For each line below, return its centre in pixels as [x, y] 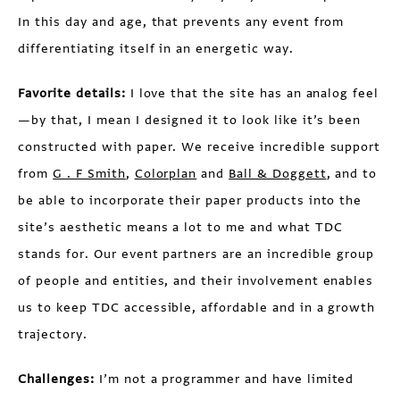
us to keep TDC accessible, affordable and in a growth [197, 307]
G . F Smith [89, 173]
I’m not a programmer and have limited [224, 379]
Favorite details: [74, 93]
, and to [352, 173]
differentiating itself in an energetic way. [156, 48]
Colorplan [166, 173]
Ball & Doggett [278, 173]
